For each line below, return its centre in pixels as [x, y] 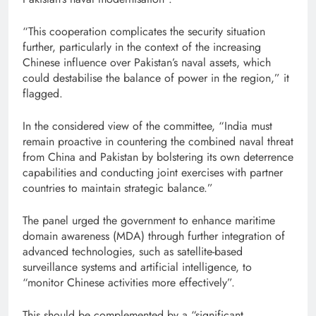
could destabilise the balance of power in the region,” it [156, 78]
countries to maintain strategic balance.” [118, 188]
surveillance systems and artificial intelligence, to [137, 267]
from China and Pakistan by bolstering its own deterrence [158, 157]
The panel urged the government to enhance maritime [149, 221]
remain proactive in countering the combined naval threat [158, 142]
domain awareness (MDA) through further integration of [154, 236]
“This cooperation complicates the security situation [144, 32]
